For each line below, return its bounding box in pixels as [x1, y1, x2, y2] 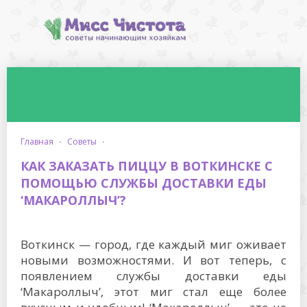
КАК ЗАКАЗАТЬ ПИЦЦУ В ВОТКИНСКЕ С [21, 158, 273, 174]
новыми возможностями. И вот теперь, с [21, 252, 286, 268]
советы [73, 136, 97, 147]
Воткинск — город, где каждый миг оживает [21, 236, 286, 252]
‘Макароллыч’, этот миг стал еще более [21, 284, 286, 299]
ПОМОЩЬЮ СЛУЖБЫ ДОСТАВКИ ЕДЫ [21, 175, 267, 191]
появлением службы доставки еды [21, 268, 286, 284]
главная [25, 136, 53, 147]
